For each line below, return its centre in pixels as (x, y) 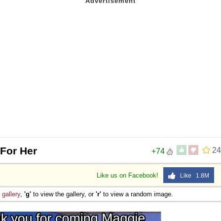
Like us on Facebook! (129, 175)
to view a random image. (137, 194)
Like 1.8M (192, 175)
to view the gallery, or (63, 194)
